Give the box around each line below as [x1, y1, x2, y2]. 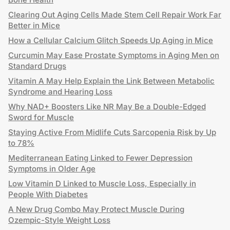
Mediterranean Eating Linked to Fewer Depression [8, 153, 193, 163]
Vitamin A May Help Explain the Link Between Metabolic [8, 76, 215, 86]
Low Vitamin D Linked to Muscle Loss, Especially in [8, 179, 196, 188]
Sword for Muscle [8, 112, 74, 122]
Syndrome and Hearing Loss [8, 87, 112, 97]
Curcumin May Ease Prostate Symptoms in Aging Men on [8, 50, 219, 60]
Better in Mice [8, 21, 60, 30]
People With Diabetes [8, 189, 88, 199]
